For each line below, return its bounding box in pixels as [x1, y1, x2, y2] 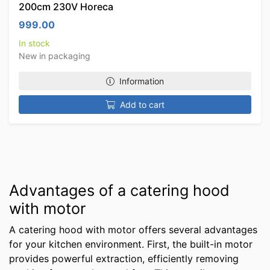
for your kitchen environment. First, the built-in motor [9, 238, 253, 250]
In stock [19, 38, 50, 48]
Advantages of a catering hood [9, 181, 230, 199]
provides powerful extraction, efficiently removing [9, 253, 239, 265]
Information [119, 76, 164, 86]
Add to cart [120, 99, 165, 110]
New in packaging [19, 51, 90, 61]
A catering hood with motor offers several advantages [9, 224, 257, 236]
